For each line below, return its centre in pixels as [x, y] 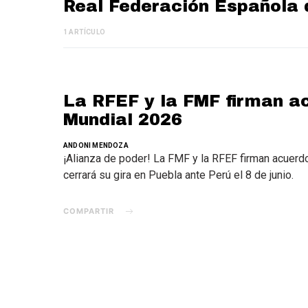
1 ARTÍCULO [84, 32]
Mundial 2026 [123, 120]
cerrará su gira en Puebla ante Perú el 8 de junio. [178, 175]
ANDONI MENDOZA [96, 145]
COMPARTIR [89, 211]
